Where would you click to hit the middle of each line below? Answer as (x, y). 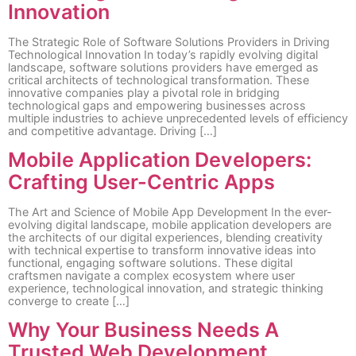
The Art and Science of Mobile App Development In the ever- (170, 211)
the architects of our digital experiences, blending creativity (165, 237)
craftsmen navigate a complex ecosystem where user (151, 275)
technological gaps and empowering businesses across (157, 105)
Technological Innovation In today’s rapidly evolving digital (163, 54)
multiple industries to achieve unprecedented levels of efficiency (178, 118)
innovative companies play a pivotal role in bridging (144, 92)
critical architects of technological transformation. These (159, 79)
